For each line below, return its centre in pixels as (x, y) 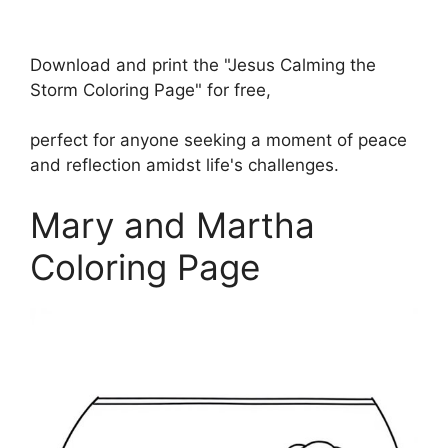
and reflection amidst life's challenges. (184, 165)
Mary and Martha (172, 224)
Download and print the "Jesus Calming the (203, 64)
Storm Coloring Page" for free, (150, 89)
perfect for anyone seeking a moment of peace (218, 140)
